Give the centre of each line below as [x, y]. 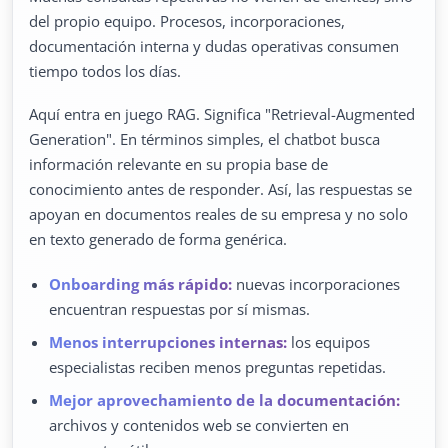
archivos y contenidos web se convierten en [199, 425]
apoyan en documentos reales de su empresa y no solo [218, 214]
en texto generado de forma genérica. [158, 239]
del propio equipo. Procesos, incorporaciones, [187, 21]
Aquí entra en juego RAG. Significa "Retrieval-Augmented [222, 114]
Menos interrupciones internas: [168, 342]
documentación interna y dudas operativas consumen [214, 46]
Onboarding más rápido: [140, 284]
